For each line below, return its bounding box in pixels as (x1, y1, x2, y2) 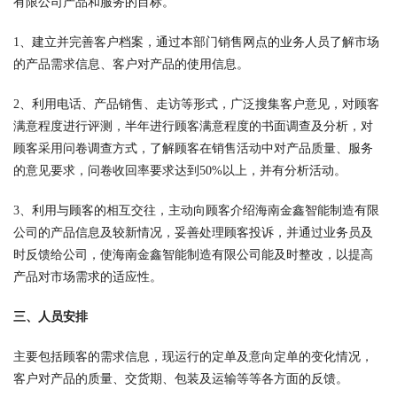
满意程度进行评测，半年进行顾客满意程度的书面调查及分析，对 (13, 120, 373, 133)
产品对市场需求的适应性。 (13, 270, 162, 284)
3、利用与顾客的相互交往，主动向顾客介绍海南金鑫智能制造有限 (13, 204, 379, 217)
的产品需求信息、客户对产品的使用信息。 (13, 58, 249, 71)
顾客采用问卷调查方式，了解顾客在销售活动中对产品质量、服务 (13, 142, 373, 155)
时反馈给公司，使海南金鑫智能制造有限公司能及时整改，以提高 (13, 248, 373, 261)
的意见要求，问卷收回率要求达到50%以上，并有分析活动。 (13, 164, 346, 177)
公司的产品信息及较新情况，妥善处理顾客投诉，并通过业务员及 (13, 226, 373, 239)
